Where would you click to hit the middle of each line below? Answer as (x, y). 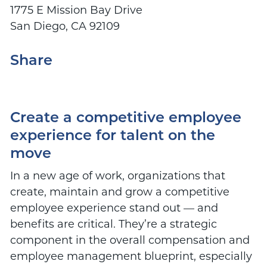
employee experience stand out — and (114, 208)
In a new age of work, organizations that (117, 176)
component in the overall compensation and (130, 240)
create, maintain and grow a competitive (119, 192)
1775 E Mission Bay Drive (76, 10)
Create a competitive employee (125, 118)
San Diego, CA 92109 (65, 27)
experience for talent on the (112, 136)
